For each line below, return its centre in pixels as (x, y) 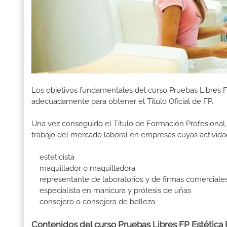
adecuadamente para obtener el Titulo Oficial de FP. (122, 102)
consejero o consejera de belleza (93, 202)
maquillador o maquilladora (83, 168)
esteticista (53, 157)
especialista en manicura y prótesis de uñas (111, 191)
